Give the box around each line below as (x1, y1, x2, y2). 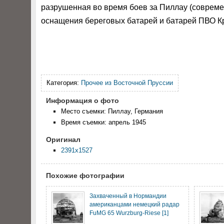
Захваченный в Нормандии (89, 192, 166, 199)
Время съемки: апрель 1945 (61, 118, 146, 126)
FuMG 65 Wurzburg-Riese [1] (89, 209, 168, 216)
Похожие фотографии (46, 171, 124, 179)
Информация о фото (46, 96, 119, 104)
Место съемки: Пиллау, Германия (61, 107, 163, 115)
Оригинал (46, 135, 80, 143)
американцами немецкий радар (89, 201, 179, 207)
